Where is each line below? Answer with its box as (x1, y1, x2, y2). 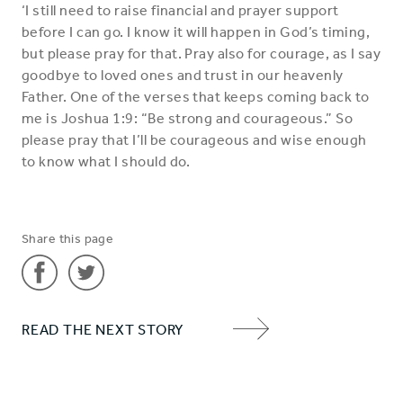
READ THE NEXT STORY (22, 321, 184, 338)
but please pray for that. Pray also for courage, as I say (22, 45, 381, 62)
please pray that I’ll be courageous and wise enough (22, 131, 367, 148)
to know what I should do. (22, 153, 190, 170)
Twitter (68, 375, 112, 392)
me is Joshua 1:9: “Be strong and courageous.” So (22, 110, 354, 127)
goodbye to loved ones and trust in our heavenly (22, 67, 344, 84)
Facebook (22, 375, 80, 392)
